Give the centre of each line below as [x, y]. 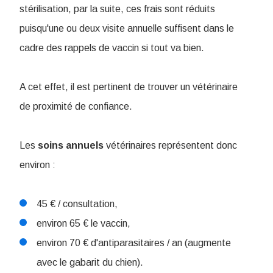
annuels [85, 146]
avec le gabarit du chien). [90, 263]
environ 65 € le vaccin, [83, 224]
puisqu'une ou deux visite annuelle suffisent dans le [127, 29]
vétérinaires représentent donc [170, 146]
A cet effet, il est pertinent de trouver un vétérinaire [129, 87]
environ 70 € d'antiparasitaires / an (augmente [134, 243]
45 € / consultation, [77, 204]
